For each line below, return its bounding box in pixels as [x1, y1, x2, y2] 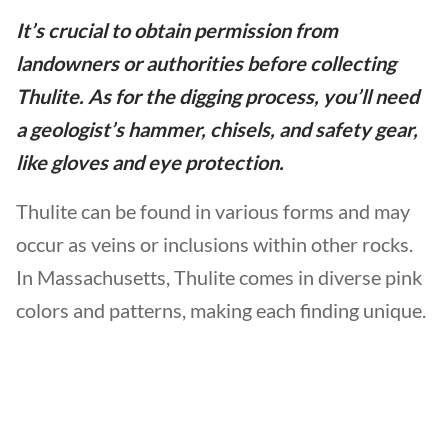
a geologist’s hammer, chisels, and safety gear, [16, 117, 418, 141]
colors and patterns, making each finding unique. [16, 298, 426, 322]
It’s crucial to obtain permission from [16, 18, 338, 42]
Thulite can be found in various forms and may [16, 199, 410, 223]
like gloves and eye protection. [16, 150, 288, 174]
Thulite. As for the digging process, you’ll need [16, 84, 419, 108]
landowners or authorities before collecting [16, 51, 396, 75]
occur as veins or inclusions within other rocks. [16, 232, 413, 256]
